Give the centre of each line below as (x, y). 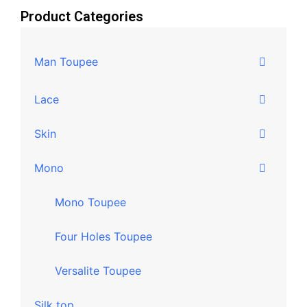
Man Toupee (66, 62)
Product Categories (82, 16)
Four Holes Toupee (103, 236)
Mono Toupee (90, 202)
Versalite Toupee (98, 271)
